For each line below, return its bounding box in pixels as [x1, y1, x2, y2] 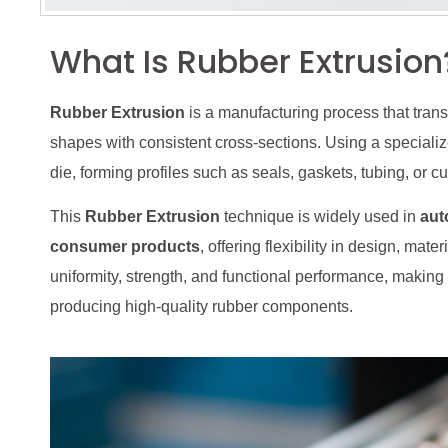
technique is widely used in [220, 208, 420, 226]
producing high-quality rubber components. [50, 298, 353, 316]
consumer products [50, 238, 200, 256]
